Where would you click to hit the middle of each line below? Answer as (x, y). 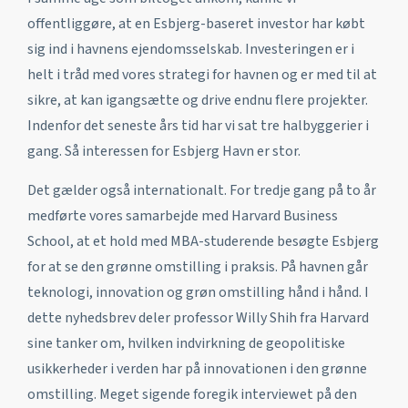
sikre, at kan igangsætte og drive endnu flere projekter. (198, 100)
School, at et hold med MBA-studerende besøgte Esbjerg (203, 241)
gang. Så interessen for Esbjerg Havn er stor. (164, 151)
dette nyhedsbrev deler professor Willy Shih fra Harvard (198, 317)
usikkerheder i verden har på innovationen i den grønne (197, 368)
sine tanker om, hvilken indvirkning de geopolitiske (186, 343)
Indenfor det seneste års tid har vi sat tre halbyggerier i (198, 125)
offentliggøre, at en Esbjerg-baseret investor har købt (196, 23)
